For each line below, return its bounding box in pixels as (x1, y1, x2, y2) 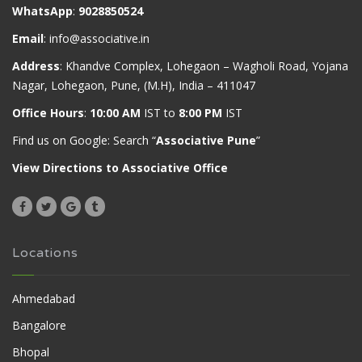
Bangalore (12, 318, 66, 334)
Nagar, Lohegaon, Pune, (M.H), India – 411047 (12, 78, 255, 94)
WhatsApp (12, 3, 73, 19)
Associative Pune (156, 133, 256, 149)
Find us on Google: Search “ (12, 133, 156, 149)
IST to (141, 105, 179, 121)
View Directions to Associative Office (12, 160, 228, 176)
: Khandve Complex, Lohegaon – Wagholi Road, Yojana (60, 58, 348, 74)
